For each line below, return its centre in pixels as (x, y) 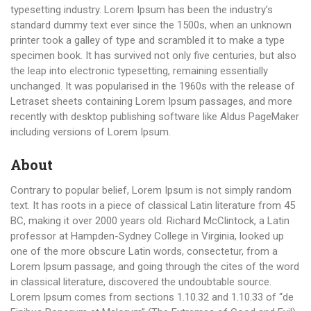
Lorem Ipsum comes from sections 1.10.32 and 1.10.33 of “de (152, 297)
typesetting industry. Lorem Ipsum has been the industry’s (142, 10)
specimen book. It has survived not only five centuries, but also (153, 56)
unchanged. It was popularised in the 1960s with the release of (153, 86)
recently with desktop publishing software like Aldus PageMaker (155, 117)
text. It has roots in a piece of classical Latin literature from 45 (153, 205)
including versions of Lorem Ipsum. (91, 132)
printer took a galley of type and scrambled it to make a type (148, 40)
